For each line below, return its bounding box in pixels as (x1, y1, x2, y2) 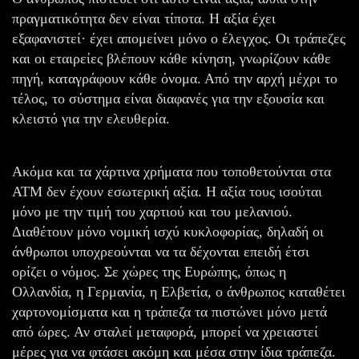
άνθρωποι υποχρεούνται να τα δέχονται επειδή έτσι (12, 243, 309, 260)
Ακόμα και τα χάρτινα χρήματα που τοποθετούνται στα (12, 163, 331, 179)
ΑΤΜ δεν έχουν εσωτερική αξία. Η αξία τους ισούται (12, 183, 322, 200)
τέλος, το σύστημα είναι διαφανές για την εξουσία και (12, 90, 325, 107)
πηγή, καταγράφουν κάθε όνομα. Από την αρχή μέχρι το (12, 70, 337, 87)
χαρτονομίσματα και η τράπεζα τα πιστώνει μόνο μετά (12, 303, 327, 320)
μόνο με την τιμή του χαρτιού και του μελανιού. (12, 203, 292, 220)
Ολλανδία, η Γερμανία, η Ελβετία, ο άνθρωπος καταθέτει (12, 283, 345, 300)
